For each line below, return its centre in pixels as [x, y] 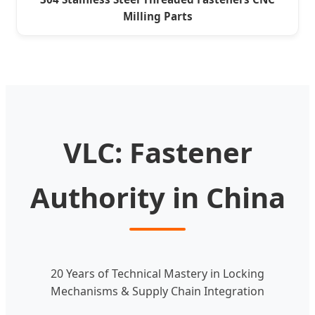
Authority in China [157, 197]
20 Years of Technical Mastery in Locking [157, 273]
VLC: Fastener [157, 152]
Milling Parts [157, 17]
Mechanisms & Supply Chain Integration [157, 291]
